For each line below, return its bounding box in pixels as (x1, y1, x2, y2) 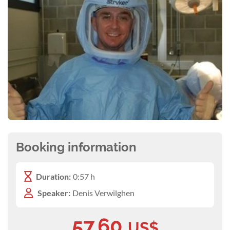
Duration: (36, 171, 71, 181)
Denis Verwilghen (72, 187, 135, 198)
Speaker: (37, 187, 70, 198)
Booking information (16, 139, 137, 155)
